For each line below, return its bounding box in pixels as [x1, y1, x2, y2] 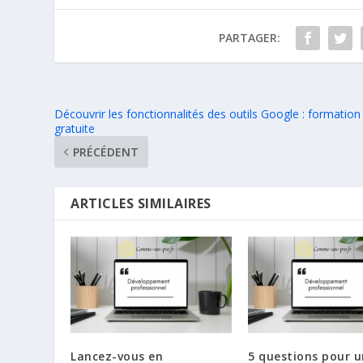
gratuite [54, 120, 96, 136]
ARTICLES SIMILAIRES [70, 194, 211, 212]
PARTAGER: [218, 29, 280, 45]
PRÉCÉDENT [73, 143, 139, 160]
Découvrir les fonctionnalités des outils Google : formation [54, 105, 361, 122]
